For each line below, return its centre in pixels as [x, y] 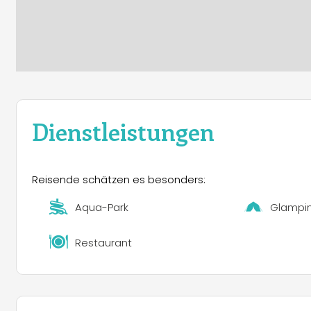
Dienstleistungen [123, 132]
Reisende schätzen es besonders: [119, 179]
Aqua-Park [102, 207]
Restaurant [104, 242]
